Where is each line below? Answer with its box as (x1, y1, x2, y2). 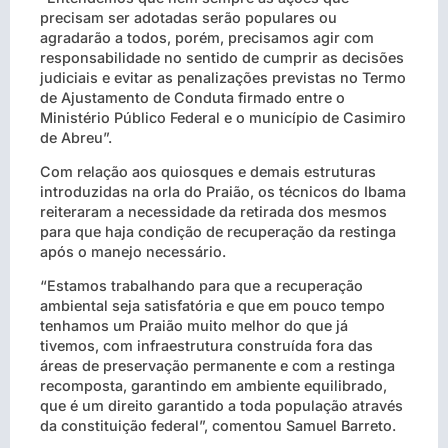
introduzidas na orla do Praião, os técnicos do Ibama (40, 183, 406, 200)
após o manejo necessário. (40, 243, 226, 260)
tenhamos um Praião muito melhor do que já (40, 317, 348, 335)
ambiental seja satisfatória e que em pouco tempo (40, 297, 385, 315)
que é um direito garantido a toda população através (40, 397, 403, 415)
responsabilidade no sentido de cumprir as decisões (40, 48, 404, 66)
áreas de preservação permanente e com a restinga (40, 357, 395, 375)
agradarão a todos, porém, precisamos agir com (40, 28, 374, 46)
